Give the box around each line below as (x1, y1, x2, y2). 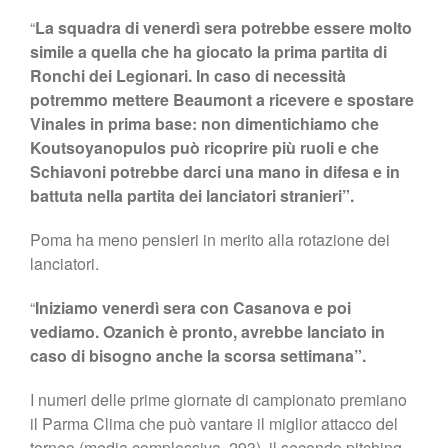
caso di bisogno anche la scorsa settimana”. (30, 343, 366, 367)
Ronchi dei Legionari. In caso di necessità (30, 63, 346, 87)
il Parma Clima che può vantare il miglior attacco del (30, 411, 398, 435)
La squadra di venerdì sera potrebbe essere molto (35, 15, 412, 39)
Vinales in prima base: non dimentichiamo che (30, 111, 379, 135)
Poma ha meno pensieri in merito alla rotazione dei (30, 227, 390, 251)
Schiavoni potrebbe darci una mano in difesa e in (30, 159, 400, 183)
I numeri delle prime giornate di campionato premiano (30, 387, 407, 411)
